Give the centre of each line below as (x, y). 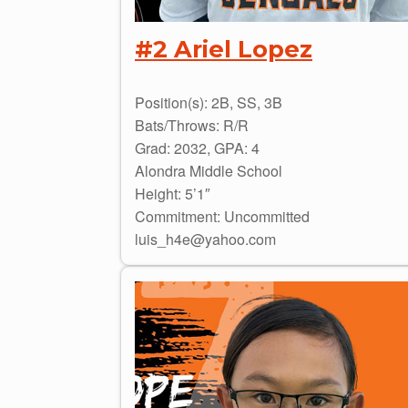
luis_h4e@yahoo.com (205, 239)
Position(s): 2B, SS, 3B (209, 102)
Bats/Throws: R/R (192, 125)
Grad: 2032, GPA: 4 (197, 148)
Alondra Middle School (209, 170)
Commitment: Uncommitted (222, 216)
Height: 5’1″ (173, 193)
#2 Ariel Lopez (224, 49)
